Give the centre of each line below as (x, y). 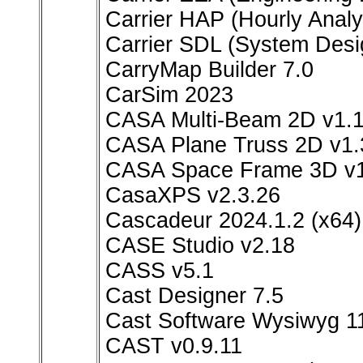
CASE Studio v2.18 (200, 246)
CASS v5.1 (160, 271)
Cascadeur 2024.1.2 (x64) (233, 221)
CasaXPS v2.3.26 (193, 196)
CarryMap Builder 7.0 (209, 70)
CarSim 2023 (169, 95)
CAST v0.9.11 (174, 346)
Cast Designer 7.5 (194, 296)
